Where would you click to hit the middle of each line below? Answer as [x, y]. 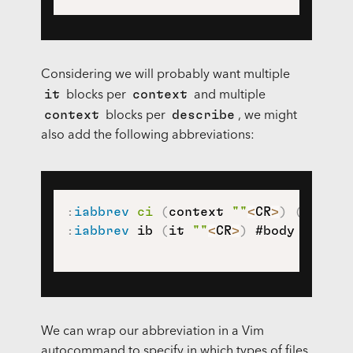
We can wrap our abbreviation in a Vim [152, 332]
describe [203, 115]
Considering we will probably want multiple [165, 75]
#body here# [294, 231]
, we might [267, 116]
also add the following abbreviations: [147, 136]
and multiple [228, 96]
